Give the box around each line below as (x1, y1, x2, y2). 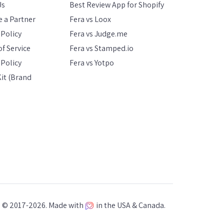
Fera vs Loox (69, 14, 111, 24)
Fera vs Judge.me (69, 28, 128, 39)
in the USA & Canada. (94, 200, 165, 210)
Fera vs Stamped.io (69, 43, 134, 53)
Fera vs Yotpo (69, 57, 114, 68)
